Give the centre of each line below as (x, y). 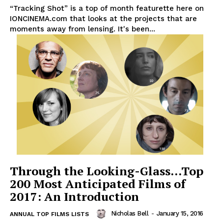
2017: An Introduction (74, 197)
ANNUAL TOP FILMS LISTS (49, 214)
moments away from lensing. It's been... (82, 29)
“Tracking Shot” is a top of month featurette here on (107, 9)
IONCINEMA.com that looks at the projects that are (103, 19)
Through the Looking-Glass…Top (107, 171)
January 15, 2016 (180, 214)
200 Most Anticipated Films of (98, 184)
